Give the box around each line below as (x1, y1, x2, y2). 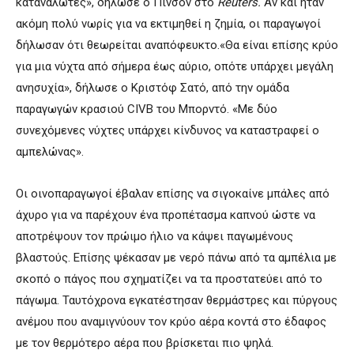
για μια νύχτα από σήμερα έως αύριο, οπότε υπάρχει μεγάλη (16, 58, 333, 73)
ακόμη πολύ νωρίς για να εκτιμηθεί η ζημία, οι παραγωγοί (16, 16, 321, 31)
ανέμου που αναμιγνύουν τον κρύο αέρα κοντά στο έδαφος (16, 314, 326, 329)
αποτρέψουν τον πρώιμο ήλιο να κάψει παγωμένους (16, 228, 293, 243)
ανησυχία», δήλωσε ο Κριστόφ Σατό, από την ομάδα (16, 80, 289, 95)
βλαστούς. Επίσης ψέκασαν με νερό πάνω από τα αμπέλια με (16, 250, 337, 265)
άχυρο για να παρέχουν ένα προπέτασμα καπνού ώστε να (16, 207, 315, 222)
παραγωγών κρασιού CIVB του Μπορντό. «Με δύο (16, 101, 277, 116)
